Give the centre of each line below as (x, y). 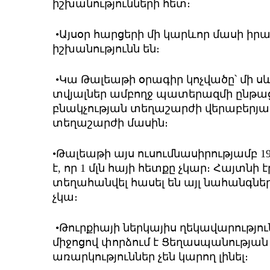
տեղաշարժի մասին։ (110, 123)
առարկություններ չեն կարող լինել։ (150, 256)
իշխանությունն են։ (106, 49)
